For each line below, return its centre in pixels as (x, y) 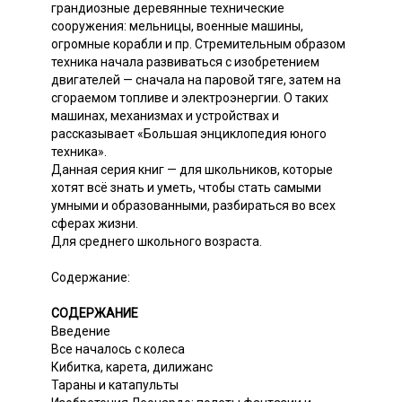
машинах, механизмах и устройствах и (165, 115)
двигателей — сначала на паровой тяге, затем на (196, 79)
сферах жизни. (95, 223)
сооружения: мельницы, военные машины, (177, 26)
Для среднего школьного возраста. (157, 241)
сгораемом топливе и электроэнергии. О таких (190, 97)
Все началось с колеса (118, 349)
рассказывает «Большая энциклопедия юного (189, 133)
